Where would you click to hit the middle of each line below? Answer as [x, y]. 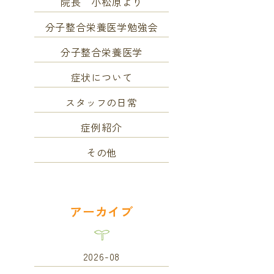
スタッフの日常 [102, 102]
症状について [102, 77]
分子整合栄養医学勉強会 [102, 27]
